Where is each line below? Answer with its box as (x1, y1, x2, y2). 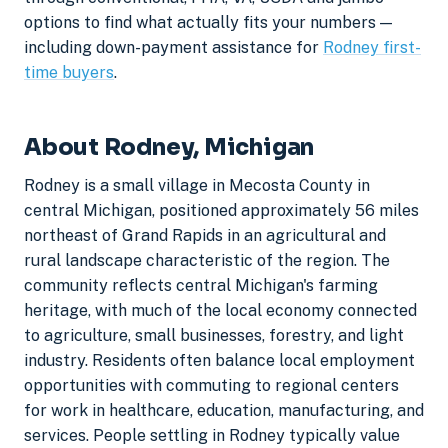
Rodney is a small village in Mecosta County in (24, 176, 370, 196)
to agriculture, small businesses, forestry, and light (24, 326, 404, 346)
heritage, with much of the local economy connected (24, 301, 417, 321)
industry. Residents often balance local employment (24, 351, 415, 371)
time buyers (24, 62, 114, 82)
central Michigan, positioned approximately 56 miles (24, 201, 419, 221)
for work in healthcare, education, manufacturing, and (24, 401, 424, 421)
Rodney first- (323, 37, 421, 57)
